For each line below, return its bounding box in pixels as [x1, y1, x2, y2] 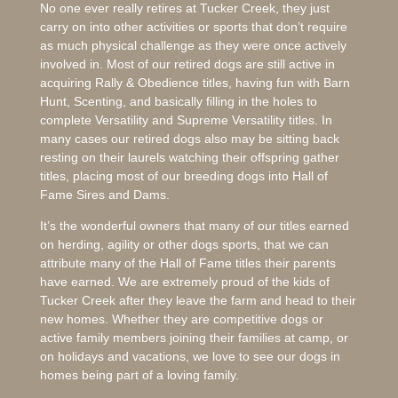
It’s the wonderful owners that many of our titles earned [39, 219, 349, 234]
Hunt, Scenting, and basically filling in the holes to [39, 94, 317, 109]
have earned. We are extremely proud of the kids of [39, 275, 330, 290]
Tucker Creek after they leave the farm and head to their [39, 293, 356, 308]
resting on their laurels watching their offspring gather [39, 150, 339, 165]
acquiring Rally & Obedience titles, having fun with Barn [39, 76, 350, 91]
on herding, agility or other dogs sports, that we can [39, 237, 329, 252]
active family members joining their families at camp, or [39, 330, 348, 346]
